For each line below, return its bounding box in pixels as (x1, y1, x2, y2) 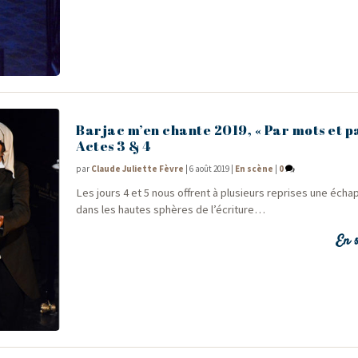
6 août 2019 (189, 163, 230, 175)
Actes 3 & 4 (76, 137, 151, 156)
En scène (235, 163, 274, 175)
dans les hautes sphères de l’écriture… (76, 201, 266, 217)
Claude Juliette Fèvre (91, 163, 185, 175)
